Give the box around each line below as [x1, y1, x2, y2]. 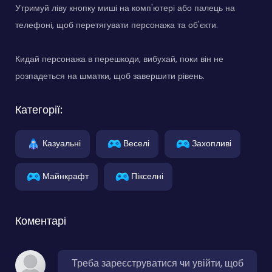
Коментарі [15, 212, 66, 228]
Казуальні [42, 137, 81, 149]
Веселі [123, 137, 149, 149]
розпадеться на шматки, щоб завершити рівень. [15, 69, 205, 82]
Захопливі [192, 137, 231, 149]
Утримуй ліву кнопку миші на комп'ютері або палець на [15, 1, 235, 14]
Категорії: [15, 101, 63, 117]
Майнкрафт [42, 169, 89, 182]
